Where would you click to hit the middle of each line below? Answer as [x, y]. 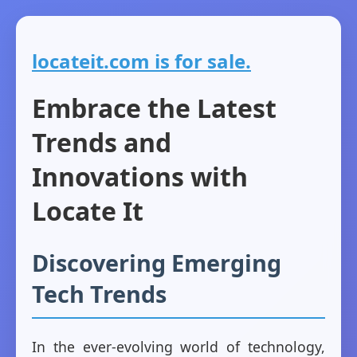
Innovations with [140, 177]
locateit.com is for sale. [141, 61]
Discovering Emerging [157, 263]
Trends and [102, 143]
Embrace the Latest [154, 108]
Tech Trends [99, 294]
